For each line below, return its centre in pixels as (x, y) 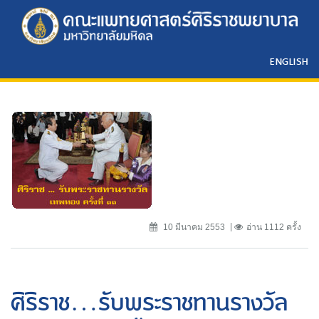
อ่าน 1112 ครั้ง (274, 227)
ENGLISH (289, 61)
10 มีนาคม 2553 (193, 227)
